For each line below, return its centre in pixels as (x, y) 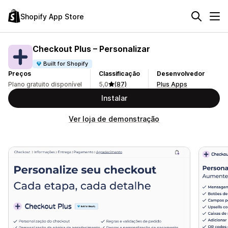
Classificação (119, 74)
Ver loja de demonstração (114, 119)
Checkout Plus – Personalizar (91, 49)
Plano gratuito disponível (45, 84)
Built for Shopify (66, 63)
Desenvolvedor (181, 74)
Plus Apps (172, 84)
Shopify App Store (52, 16)
